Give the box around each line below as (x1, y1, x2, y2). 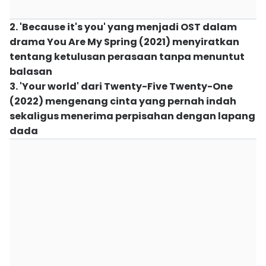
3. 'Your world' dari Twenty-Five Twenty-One (9, 80, 233, 93)
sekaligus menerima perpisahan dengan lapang (9, 109, 255, 123)
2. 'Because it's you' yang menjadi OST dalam (9, 20, 237, 34)
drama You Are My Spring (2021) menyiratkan (9, 35, 239, 49)
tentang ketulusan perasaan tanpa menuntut (9, 50, 245, 64)
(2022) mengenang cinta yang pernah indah (9, 94, 236, 108)
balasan (9, 65, 52, 78)
